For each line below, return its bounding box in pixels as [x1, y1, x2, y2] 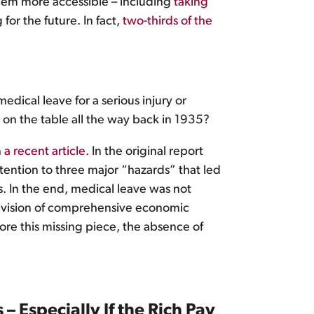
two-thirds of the [123, 15, 212, 29]
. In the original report [86, 145, 203, 159]
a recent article [4, 145, 86, 159]
